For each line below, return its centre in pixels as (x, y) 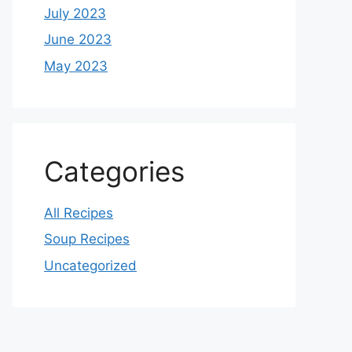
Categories (114, 171)
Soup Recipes (87, 239)
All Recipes (79, 213)
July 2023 (75, 13)
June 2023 (78, 39)
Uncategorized (90, 265)
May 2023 (76, 66)
